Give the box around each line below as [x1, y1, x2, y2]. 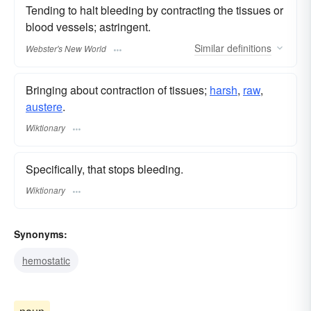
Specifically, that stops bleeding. [26, 160, 183, 177]
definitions [224, 40, 271, 55]
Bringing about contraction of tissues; [26, 81, 210, 98]
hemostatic [22, 253, 70, 268]
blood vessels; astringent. [26, 19, 151, 35]
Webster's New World [26, 42, 106, 54]
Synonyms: [14, 227, 67, 242]
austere [26, 98, 62, 115]
